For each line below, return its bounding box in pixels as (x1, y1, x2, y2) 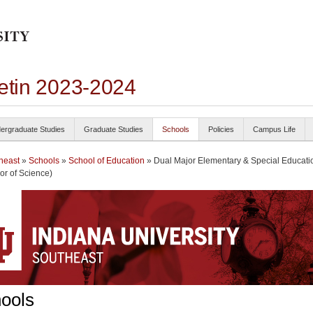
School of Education (68, 156, 145, 166)
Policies (208, 125, 234, 133)
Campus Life (253, 125, 296, 133)
